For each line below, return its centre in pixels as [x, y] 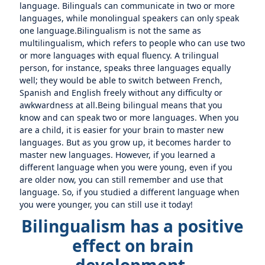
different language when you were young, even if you [126, 167]
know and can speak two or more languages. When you [130, 117]
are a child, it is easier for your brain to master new [122, 130]
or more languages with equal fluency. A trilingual [119, 55]
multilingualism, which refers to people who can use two [132, 43]
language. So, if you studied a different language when [130, 192]
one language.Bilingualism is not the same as [111, 30]
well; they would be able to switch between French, [121, 80]
